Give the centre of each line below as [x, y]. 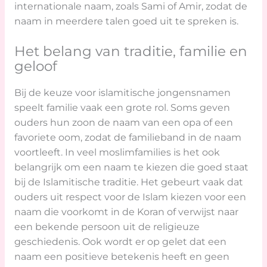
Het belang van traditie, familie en [131, 51]
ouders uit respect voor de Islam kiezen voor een [130, 197]
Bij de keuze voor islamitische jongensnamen [122, 92]
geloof [35, 66]
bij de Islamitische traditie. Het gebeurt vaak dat [128, 182]
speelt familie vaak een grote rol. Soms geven [122, 107]
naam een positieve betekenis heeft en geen [122, 256]
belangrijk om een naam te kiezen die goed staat [131, 167]
